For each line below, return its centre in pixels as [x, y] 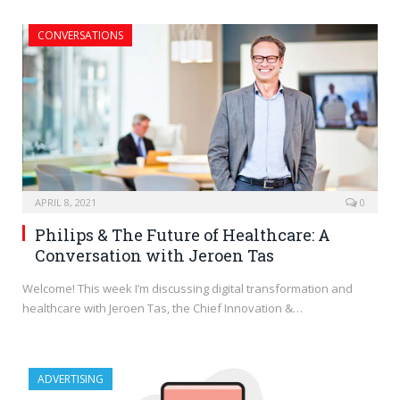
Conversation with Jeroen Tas [154, 256]
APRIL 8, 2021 [66, 203]
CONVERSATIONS [80, 35]
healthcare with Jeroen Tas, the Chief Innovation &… [162, 308]
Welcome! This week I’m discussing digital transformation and [187, 289]
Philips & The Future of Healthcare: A [183, 235]
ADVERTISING [71, 379]
